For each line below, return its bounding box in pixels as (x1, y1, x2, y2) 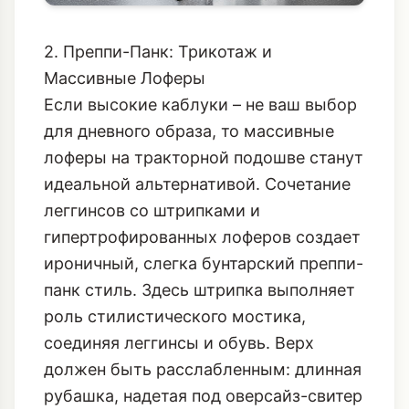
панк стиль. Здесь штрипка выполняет (44, 345, 355, 365)
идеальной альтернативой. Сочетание (44, 239, 351, 259)
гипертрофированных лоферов (44, 292, 291, 312)
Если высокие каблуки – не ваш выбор (44, 160, 357, 180)
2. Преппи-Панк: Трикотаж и (44, 107, 272, 127)
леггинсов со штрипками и (44, 266, 260, 286)
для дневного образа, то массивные (44, 186, 334, 206)
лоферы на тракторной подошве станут (44, 213, 363, 233)
